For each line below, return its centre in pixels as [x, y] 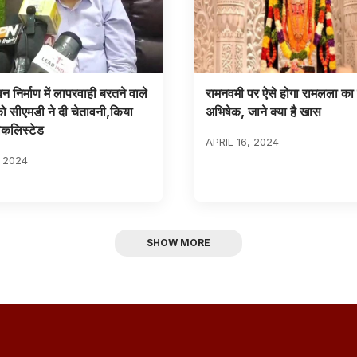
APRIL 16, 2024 [242, 141]
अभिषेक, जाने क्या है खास [263, 111]
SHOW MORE [178, 243]
